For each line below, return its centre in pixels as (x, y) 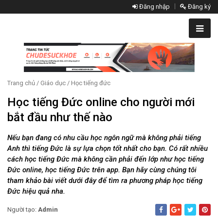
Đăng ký (199, 7)
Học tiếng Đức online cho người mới (101, 102)
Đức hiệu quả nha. (36, 191)
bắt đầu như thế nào (60, 117)
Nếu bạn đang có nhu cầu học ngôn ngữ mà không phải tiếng (104, 138)
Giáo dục (53, 83)
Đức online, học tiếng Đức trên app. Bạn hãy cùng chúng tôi (102, 170)
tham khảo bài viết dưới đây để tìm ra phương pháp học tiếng (105, 181)
